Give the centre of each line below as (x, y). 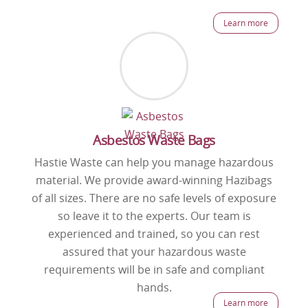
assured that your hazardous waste (154, 251)
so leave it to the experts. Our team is (154, 216)
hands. (154, 287)
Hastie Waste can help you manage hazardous (154, 162)
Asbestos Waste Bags (154, 140)
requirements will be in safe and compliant (154, 269)
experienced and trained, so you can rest (154, 233)
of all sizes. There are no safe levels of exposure (154, 198)
